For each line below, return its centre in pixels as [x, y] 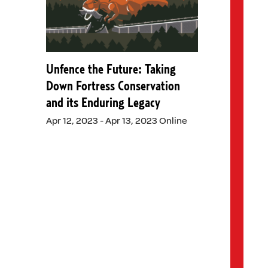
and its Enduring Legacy [103, 103]
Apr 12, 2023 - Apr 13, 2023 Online [116, 121]
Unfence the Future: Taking [111, 70]
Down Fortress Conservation [113, 86]
